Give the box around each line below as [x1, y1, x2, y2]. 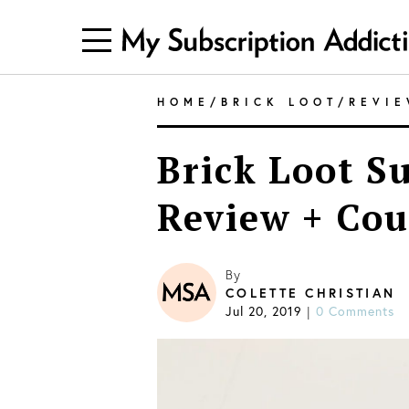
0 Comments [316, 303, 394, 320]
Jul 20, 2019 [225, 303, 302, 320]
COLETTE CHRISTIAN [225, 285, 396, 301]
